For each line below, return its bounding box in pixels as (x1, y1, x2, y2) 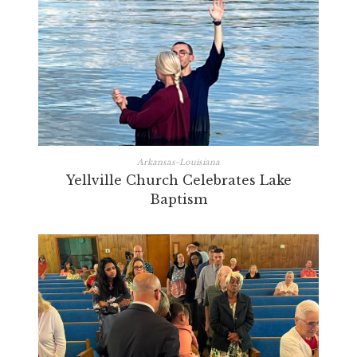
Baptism (150, 190, 207, 207)
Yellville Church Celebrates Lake (65, 171, 292, 188)
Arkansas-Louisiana (137, 156, 220, 167)
